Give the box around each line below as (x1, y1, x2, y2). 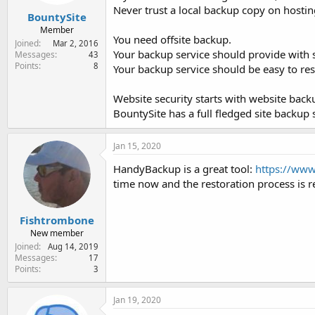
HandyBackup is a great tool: (113, 161, 255, 176)
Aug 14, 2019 (48, 241, 98, 252)
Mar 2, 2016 (53, 38, 98, 49)
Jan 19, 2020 (113, 294, 161, 306)
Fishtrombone (19, 213, 94, 227)
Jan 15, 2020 (113, 139, 161, 152)
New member (30, 227, 84, 239)
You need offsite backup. (113, 32, 231, 46)
